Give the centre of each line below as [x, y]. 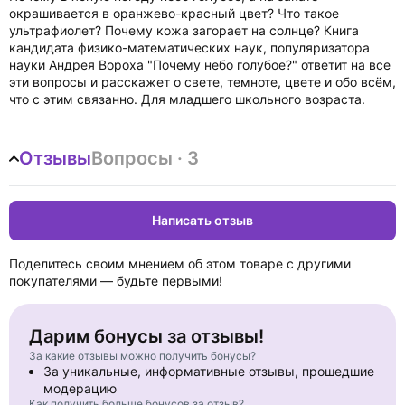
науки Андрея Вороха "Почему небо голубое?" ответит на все [200, 65]
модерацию [80, 388]
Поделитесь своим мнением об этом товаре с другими [180, 264]
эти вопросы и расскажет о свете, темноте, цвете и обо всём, [202, 82]
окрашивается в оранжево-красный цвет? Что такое [174, 13]
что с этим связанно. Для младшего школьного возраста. [187, 99]
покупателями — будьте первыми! [116, 281]
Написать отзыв [202, 220]
